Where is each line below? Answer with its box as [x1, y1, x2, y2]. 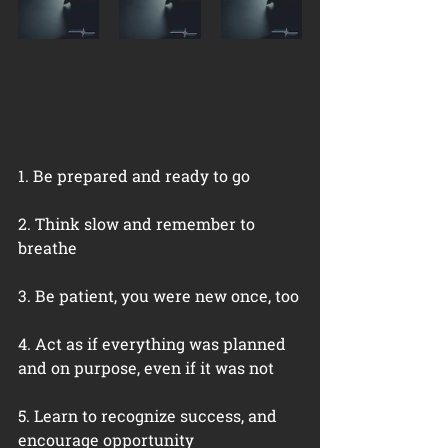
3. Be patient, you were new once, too [18, 285, 299, 306]
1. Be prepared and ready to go [18, 165, 250, 186]
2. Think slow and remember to [18, 213, 259, 234]
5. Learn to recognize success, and [18, 405, 281, 426]
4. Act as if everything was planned [18, 333, 290, 354]
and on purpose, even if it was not [18, 357, 274, 378]
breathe [18, 237, 77, 258]
